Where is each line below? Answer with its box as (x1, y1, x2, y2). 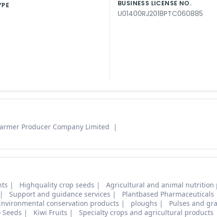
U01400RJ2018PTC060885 (118, 9, 203, 19)
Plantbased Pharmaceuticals (122, 189, 214, 199)
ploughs (131, 199, 157, 208)
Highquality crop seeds (19, 180, 94, 190)
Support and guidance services (9, 189, 110, 199)
